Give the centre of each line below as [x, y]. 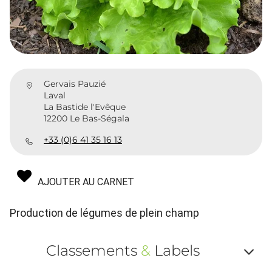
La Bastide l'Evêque [85, 107]
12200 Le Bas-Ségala [87, 119]
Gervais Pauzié [75, 84]
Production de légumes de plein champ [104, 213]
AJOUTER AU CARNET [86, 182]
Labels [175, 251]
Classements [93, 251]
